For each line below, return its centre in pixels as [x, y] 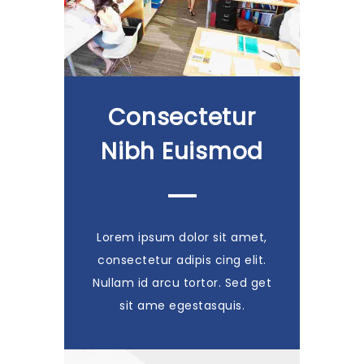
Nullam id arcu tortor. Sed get [182, 282]
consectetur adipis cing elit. [182, 260]
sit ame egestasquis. [182, 305]
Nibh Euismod [182, 151]
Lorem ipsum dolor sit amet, [182, 237]
